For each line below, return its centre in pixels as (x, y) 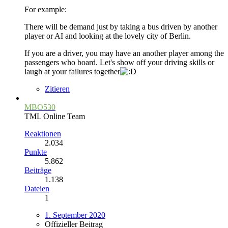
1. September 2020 (75, 215)
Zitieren (57, 89)
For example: (46, 10)
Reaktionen (43, 134)
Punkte (36, 152)
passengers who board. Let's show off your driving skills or (119, 63)
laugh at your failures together (72, 72)
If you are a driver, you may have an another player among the (124, 53)
